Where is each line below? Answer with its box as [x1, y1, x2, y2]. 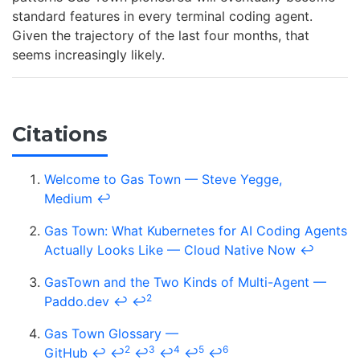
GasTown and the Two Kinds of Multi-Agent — [44, 273, 326, 290]
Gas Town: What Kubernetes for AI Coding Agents [44, 222, 347, 239]
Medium [44, 190, 92, 207]
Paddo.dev [44, 292, 109, 309]
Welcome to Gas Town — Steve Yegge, [44, 170, 282, 187]
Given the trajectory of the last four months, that [12, 27, 309, 44]
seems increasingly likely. [12, 47, 165, 63]
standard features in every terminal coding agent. [12, 8, 313, 25]
